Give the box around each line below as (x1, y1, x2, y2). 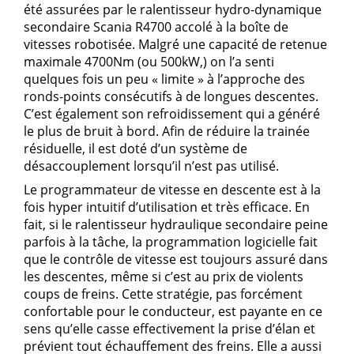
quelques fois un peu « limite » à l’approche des (24, 70, 305, 88)
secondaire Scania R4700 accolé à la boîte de (24, 18, 288, 36)
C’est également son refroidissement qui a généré (24, 105, 320, 123)
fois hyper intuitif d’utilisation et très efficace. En (24, 198, 310, 217)
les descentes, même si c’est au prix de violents (24, 268, 303, 286)
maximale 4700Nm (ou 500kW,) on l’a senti (24, 53, 274, 71)
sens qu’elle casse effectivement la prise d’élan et (24, 320, 315, 338)
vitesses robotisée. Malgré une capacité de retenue (24, 36, 327, 54)
